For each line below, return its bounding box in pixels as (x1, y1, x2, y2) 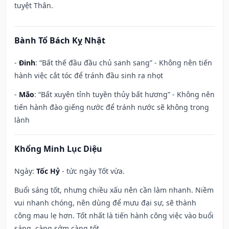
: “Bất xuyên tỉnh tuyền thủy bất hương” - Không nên (34, 89, 215, 100)
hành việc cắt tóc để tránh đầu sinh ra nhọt (14, 71, 163, 81)
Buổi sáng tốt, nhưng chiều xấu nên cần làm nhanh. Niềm (14, 185, 214, 195)
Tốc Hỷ (36, 166, 60, 176)
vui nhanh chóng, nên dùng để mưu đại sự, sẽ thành (14, 198, 196, 208)
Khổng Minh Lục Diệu (14, 143, 102, 155)
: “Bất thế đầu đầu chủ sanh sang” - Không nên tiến (35, 58, 212, 68)
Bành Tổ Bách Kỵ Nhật (14, 35, 105, 47)
